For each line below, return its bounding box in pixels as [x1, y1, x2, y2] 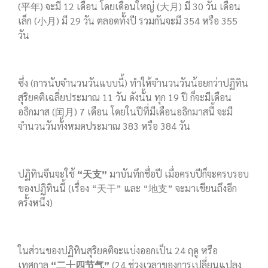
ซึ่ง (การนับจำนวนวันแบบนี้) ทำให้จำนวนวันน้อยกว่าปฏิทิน [18, 77, 248, 90]
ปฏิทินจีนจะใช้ [18, 167, 77, 181]
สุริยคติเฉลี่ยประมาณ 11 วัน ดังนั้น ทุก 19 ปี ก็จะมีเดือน [18, 91, 232, 104]
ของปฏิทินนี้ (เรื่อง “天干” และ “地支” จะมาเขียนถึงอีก [18, 182, 237, 195]
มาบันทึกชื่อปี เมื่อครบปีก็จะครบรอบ [107, 167, 249, 181]
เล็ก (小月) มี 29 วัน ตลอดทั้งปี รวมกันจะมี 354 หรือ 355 [18, 14, 237, 28]
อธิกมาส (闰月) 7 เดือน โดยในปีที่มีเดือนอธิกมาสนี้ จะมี [18, 105, 233, 118]
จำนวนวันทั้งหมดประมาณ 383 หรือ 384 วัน [18, 120, 190, 133]
